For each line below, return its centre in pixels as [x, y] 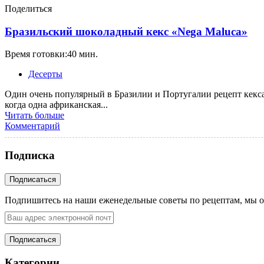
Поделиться [28, 8]
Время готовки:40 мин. [51, 54]
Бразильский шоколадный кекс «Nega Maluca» [126, 31]
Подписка [30, 156]
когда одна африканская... [56, 105]
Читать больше [34, 115]
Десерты [45, 74]
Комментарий [32, 126]
